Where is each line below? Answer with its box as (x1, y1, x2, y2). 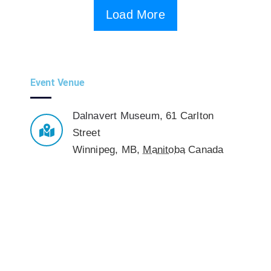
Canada (188, 143, 224, 155)
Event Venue (30, 76, 85, 88)
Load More (106, 7, 165, 21)
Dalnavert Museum (72, 109, 160, 122)
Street (72, 126, 100, 139)
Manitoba (143, 143, 186, 155)
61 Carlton (166, 109, 214, 122)
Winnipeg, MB (72, 143, 137, 155)
